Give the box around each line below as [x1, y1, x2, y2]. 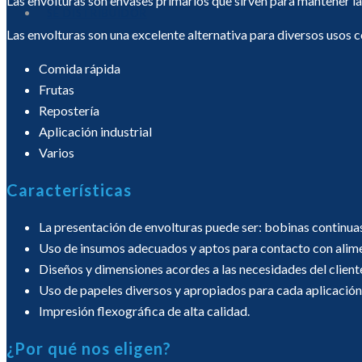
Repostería [39, 103, 99, 118]
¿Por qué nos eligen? [6, 339, 171, 358]
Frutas [39, 82, 74, 97]
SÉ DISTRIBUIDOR [47, 6, 147, 19]
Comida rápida [39, 61, 120, 76]
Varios [39, 145, 74, 160]
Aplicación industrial [39, 124, 152, 139]
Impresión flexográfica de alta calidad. [39, 303, 250, 318]
